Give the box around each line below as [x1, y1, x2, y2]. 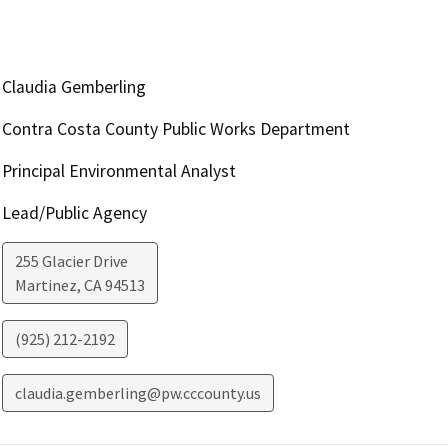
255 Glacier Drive [14, 251, 128, 272]
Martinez [14, 275, 77, 296]
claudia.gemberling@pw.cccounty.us [14, 383, 261, 404]
